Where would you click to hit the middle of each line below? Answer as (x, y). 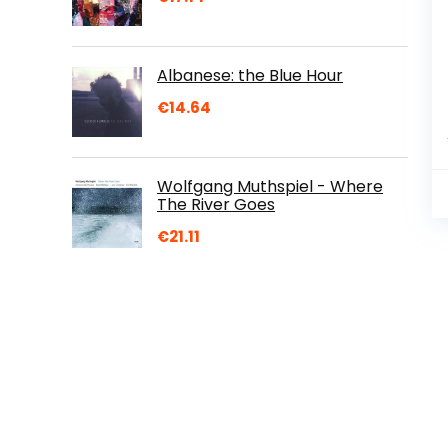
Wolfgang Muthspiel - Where (270, 186)
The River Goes (216, 204)
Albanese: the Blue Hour (250, 75)
